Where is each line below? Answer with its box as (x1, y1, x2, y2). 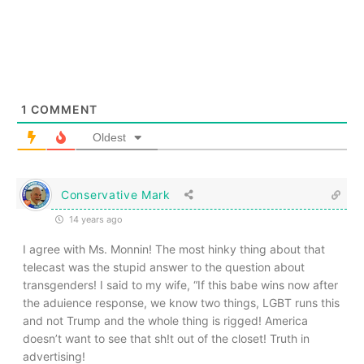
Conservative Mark (61, 188, 171, 202)
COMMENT (28, 102, 97, 117)
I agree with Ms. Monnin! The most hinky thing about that (23, 242, 325, 257)
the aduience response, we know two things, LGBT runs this (23, 296, 340, 310)
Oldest (93, 131, 126, 145)
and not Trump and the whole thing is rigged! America (23, 314, 308, 328)
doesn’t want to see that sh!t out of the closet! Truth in (23, 331, 310, 346)
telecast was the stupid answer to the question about (23, 260, 305, 275)
